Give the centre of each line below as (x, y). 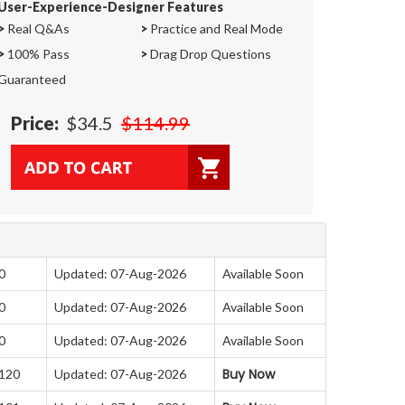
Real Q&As (37, 28)
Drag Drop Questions (209, 53)
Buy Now (249, 374)
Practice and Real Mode (215, 28)
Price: (35, 122)
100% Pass (37, 53)
